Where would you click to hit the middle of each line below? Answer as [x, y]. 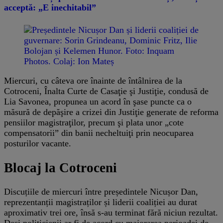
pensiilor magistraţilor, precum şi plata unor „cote [94, 123]
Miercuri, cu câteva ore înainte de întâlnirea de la [93, 81]
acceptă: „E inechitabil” [50, 8]
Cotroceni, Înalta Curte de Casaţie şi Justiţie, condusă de [106, 91]
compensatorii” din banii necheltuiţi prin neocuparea [99, 133]
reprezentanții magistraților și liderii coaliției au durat [101, 202]
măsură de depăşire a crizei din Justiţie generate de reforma [111, 112]
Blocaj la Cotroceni [60, 167]
